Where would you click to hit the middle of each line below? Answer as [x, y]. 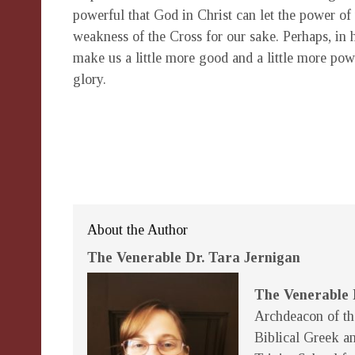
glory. [90, 79]
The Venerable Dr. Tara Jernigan [194, 258]
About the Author [137, 230]
